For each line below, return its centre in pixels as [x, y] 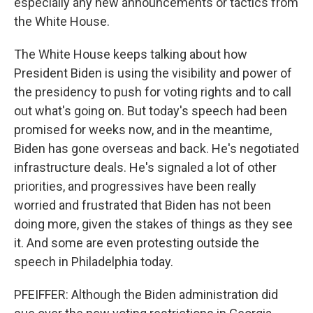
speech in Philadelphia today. [94, 262]
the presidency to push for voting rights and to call [153, 92]
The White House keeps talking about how [131, 54]
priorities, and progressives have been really [135, 186]
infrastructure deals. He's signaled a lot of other [145, 167]
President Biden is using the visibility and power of [153, 73]
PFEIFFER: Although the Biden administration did [146, 294]
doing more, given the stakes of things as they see [153, 224]
